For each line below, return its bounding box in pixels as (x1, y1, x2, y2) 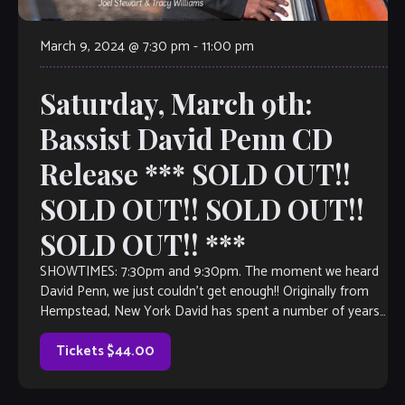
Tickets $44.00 (55, 340, 155, 363)
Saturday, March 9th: (39, 84, 313, 123)
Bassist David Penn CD (39, 119, 333, 158)
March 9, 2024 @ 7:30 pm (39, 35, 190, 59)
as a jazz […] (39, 320, 109, 344)
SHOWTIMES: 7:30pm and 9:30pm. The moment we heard (39, 260, 379, 284)
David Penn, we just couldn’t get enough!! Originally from (39, 280, 369, 304)
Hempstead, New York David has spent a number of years (39, 300, 380, 324)
